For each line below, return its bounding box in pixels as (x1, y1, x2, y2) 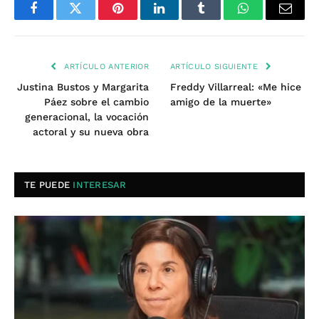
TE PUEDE (24, 179, 73, 191)
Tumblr (200, 12, 239, 26)
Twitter (74, 12, 112, 26)
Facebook (32, 12, 83, 26)
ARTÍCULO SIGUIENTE (170, 62, 261, 72)
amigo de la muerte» (170, 96, 271, 108)
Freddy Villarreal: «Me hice (170, 81, 301, 93)
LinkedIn (158, 12, 206, 26)
